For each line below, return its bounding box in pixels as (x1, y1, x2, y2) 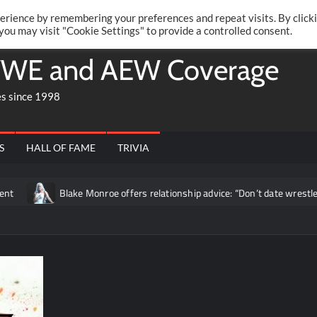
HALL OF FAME (26, 142, 96, 154)
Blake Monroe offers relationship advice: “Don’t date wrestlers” (40, 184, 312, 202)
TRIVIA (117, 142, 150, 154)
